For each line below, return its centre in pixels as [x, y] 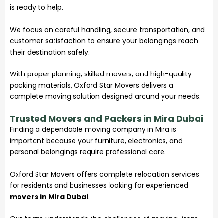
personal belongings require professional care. [88, 152]
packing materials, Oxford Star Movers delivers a [91, 85]
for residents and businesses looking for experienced [99, 185]
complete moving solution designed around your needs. [105, 97]
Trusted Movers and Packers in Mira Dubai [107, 119]
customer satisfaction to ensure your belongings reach [104, 41]
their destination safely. [50, 52]
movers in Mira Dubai [49, 196]
